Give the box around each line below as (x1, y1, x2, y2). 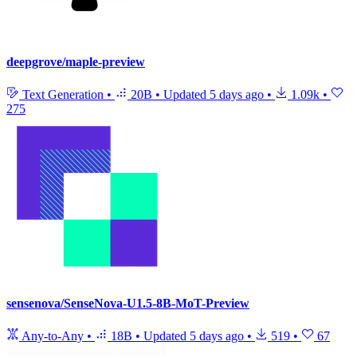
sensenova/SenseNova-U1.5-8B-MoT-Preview (6, 296, 249, 310)
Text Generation (19, 88, 107, 102)
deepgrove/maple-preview (6, 55, 145, 69)
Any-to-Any (19, 328, 87, 343)
